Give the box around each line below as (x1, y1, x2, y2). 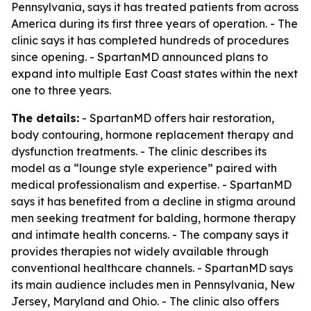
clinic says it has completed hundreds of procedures (11, 33, 289, 47)
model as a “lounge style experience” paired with (11, 161, 277, 175)
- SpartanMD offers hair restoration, (79, 111, 274, 125)
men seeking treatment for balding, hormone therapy (11, 211, 296, 225)
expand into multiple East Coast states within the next (11, 67, 298, 81)
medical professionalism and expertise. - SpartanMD (11, 178, 292, 192)
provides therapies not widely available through (11, 244, 269, 258)
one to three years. (11, 83, 111, 97)
